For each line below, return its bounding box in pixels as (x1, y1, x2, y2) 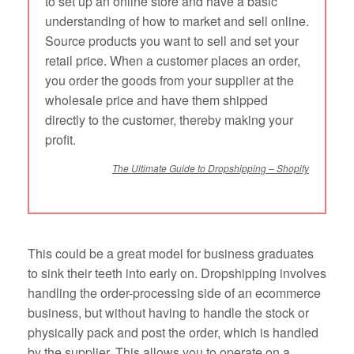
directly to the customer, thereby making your (45, 111, 293, 130)
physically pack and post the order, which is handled (28, 323, 318, 342)
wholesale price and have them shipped (45, 91, 268, 110)
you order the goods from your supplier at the (45, 71, 294, 90)
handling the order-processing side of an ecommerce (28, 284, 321, 303)
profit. (45, 130, 76, 149)
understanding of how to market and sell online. (45, 12, 309, 31)
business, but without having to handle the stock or (28, 303, 309, 322)
